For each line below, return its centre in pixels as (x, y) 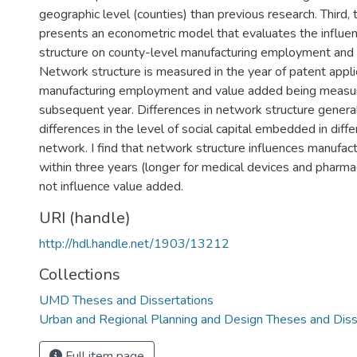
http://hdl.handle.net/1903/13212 (134, 244)
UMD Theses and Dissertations (126, 300)
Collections (80, 275)
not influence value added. (111, 186)
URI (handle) (85, 218)
